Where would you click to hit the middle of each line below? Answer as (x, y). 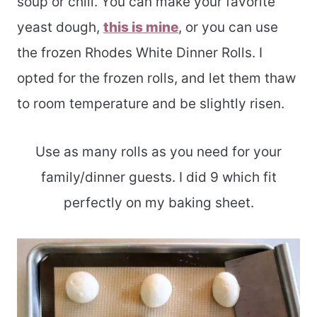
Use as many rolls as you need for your (158, 152)
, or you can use (228, 28)
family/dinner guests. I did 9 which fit (158, 178)
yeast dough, (60, 28)
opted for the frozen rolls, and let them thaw (156, 79)
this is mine (141, 28)
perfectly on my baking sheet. (158, 203)
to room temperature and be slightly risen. (151, 104)
